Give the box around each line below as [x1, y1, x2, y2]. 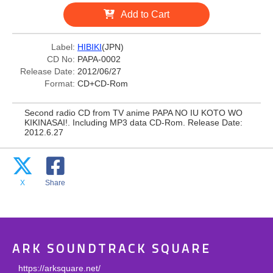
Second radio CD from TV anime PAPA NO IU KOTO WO [24, 108, 243, 118]
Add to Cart [121, 9, 169, 19]
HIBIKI [77, 42, 102, 52]
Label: [51, 42, 75, 52]
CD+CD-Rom [77, 79, 128, 88]
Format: [44, 79, 75, 88]
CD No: [47, 54, 75, 64]
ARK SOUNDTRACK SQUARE [12, 243, 211, 255]
